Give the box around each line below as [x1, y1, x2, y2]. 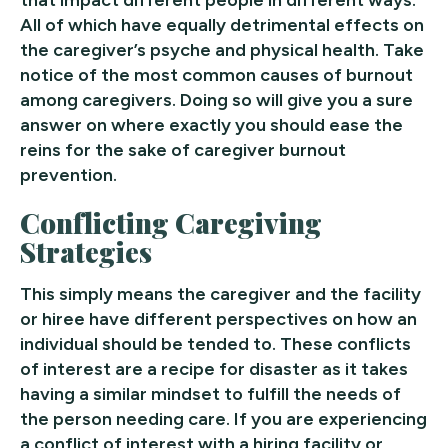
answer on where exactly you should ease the [20, 113, 403, 136]
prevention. [20, 163, 117, 186]
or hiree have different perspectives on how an [20, 307, 417, 330]
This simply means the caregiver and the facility [20, 282, 421, 305]
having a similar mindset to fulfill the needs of [20, 382, 401, 405]
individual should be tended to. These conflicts [20, 332, 411, 355]
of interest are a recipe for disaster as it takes [20, 357, 408, 380]
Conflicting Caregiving [20, 203, 323, 241]
